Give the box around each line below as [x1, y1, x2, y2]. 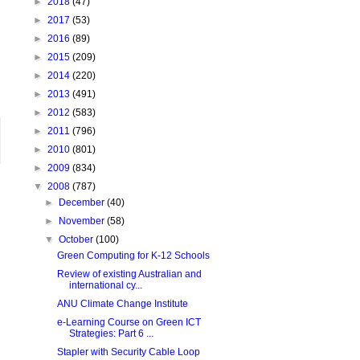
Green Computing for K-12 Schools [56, 250, 210, 261]
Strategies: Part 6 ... [68, 328, 153, 339]
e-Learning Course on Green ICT [56, 317, 201, 328]
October [59, 234, 96, 245]
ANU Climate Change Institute [56, 298, 188, 309]
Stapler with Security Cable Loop [56, 346, 200, 358]
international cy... [68, 280, 142, 291]
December [59, 197, 108, 208]
